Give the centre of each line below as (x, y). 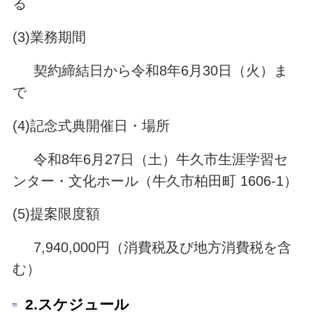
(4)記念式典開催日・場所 (91, 125)
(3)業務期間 (49, 37)
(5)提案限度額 (56, 214)
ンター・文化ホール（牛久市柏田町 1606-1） (155, 181)
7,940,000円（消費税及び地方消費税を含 (152, 248)
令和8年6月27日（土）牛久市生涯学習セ (150, 159)
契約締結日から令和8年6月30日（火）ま (150, 70)
